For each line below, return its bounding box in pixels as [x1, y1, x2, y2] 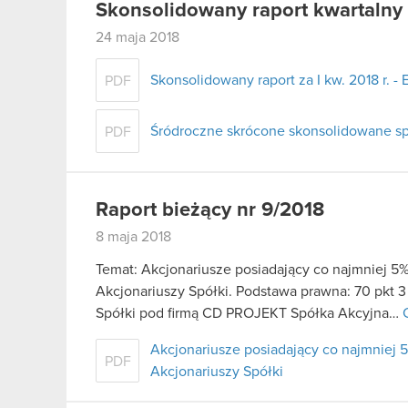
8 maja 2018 [96, 229, 171, 245]
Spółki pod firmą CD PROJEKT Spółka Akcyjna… [96, 305, 403, 321]
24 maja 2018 [96, 29, 179, 45]
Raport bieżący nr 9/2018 [96, 200, 324, 221]
